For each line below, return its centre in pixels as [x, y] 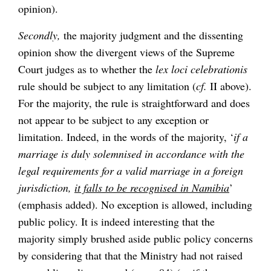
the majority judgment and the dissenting [152, 35]
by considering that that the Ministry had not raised [130, 255]
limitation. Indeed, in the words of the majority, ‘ [126, 136]
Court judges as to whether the [87, 69]
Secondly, [39, 35]
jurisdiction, [46, 187]
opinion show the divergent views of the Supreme [126, 52]
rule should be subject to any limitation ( [107, 86]
